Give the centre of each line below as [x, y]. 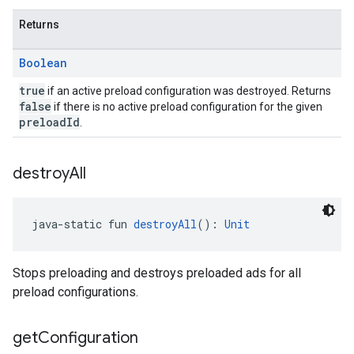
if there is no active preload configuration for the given [187, 107]
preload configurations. [75, 292]
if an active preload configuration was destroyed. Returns [188, 91]
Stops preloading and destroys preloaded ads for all [157, 273]
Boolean [43, 63]
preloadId [49, 122]
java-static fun [83, 224]
